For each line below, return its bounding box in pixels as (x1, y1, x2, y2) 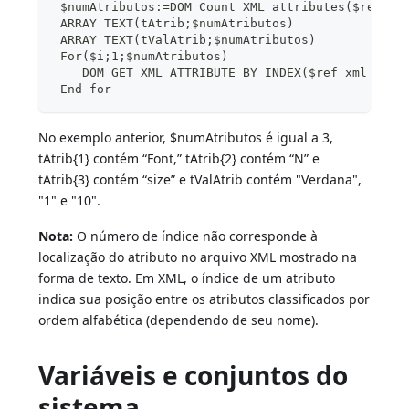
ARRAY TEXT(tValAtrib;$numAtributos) (53, 33, 317, 47)
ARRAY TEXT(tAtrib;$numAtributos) (53, 16, 295, 31)
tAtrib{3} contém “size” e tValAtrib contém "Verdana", (38, 171, 362, 189)
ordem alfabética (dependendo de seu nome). (38, 311, 320, 330)
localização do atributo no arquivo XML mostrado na (38, 248, 358, 267)
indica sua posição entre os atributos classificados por (38, 290, 371, 309)
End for (53, 82, 112, 97)
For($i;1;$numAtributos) (53, 49, 229, 64)
